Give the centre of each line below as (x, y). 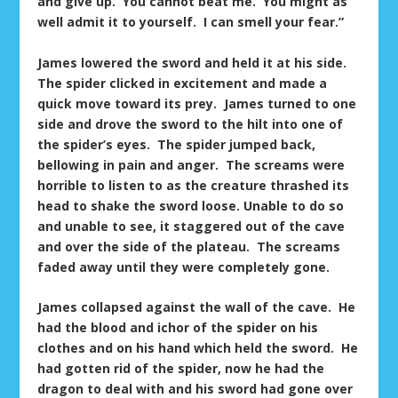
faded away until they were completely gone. (184, 267)
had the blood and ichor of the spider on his (178, 328)
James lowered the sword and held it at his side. (194, 62)
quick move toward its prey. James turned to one (197, 103)
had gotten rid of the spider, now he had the (181, 369)
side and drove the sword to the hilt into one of (191, 123)
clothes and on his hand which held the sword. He (198, 348)
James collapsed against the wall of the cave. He (197, 307)
